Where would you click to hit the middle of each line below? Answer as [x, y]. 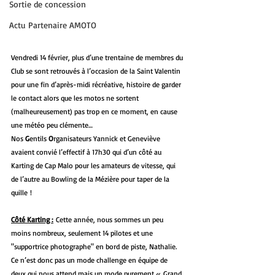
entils [39, 139]
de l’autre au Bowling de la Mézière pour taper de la [91, 179]
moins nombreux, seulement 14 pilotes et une [83, 233]
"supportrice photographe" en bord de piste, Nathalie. [95, 247]
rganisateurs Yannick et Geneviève [108, 139]
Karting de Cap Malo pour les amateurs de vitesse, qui [94, 166]
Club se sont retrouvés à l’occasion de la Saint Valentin [97, 71]
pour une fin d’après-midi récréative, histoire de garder [97, 85]
